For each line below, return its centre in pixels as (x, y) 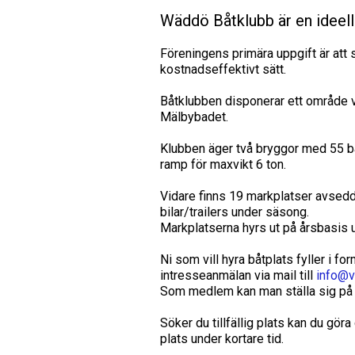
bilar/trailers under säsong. (235, 212)
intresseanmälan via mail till (238, 275)
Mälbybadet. (194, 117)
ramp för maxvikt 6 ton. (223, 164)
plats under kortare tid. (222, 339)
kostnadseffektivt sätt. (223, 69)
